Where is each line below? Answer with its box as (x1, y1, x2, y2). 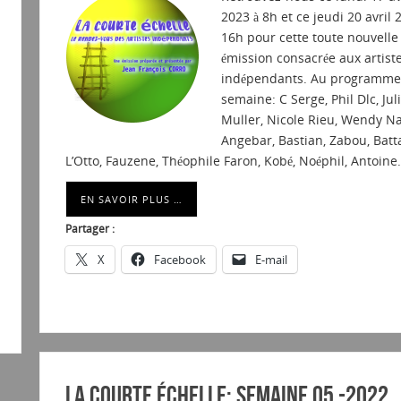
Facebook (153, 252, 206, 269)
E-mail (254, 252, 287, 269)
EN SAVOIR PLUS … (80, 192, 183, 207)
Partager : (64, 221, 115, 237)
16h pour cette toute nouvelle (220, 29, 398, 47)
